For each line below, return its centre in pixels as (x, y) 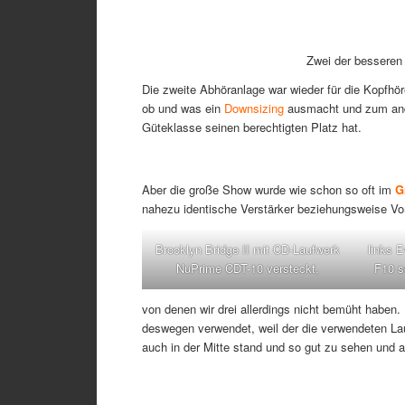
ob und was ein (183, 108)
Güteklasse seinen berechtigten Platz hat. (252, 127)
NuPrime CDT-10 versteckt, (247, 268)
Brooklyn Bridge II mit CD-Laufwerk (247, 250)
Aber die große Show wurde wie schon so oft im (268, 189)
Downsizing (254, 108)
